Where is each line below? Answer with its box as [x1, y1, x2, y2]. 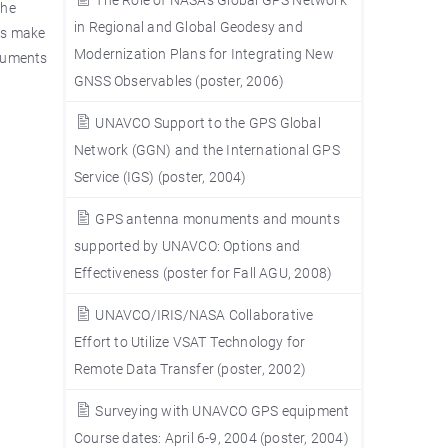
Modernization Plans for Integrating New [73, 44, 334, 63]
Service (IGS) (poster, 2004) [73, 167, 247, 186]
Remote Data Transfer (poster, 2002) [73, 359, 306, 378]
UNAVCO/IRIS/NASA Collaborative [92, 305, 314, 324]
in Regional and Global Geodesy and [73, 17, 303, 36]
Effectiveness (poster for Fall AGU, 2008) [73, 263, 333, 282]
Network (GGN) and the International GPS [73, 140, 340, 159]
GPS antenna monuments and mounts [92, 209, 340, 228]
